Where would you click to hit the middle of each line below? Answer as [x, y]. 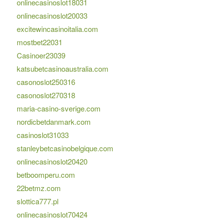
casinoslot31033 [42, 135]
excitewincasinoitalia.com [57, 29]
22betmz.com [39, 188]
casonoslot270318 [46, 95]
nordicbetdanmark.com [54, 122]
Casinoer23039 [41, 55]
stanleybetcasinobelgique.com [65, 148]
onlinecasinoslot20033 [52, 16]
